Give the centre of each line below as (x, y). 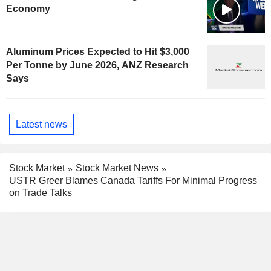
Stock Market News (117, 168)
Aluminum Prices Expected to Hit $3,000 (98, 52)
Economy (28, 9)
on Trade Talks (41, 193)
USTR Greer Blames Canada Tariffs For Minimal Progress (133, 181)
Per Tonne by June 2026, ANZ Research (97, 65)
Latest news (41, 124)
